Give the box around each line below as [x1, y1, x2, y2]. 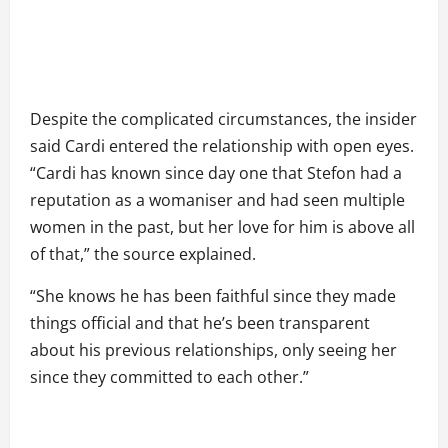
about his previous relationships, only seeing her [30, 339, 397, 362]
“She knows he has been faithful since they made [30, 285, 396, 308]
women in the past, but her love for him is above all [30, 216, 415, 239]
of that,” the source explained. [30, 243, 256, 266]
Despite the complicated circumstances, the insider [30, 108, 417, 131]
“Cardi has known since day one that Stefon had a [30, 162, 402, 185]
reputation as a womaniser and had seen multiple [30, 189, 405, 212]
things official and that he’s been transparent [30, 312, 370, 335]
